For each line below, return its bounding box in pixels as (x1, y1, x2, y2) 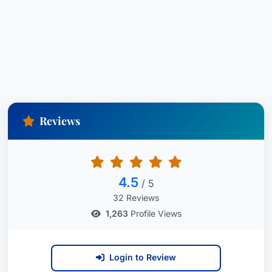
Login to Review (109, 252, 176, 262)
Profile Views (127, 208, 182, 219)
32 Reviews (113, 192, 159, 203)
